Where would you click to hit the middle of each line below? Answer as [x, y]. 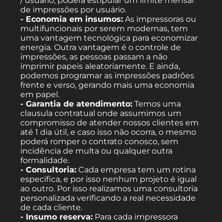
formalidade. [45, 160]
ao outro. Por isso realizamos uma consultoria [109, 188]
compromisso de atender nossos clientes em [110, 122]
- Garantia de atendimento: [77, 104]
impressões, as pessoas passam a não [94, 56]
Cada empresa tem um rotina [136, 169]
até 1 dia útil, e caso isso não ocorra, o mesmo [109, 132]
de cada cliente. [52, 207]
